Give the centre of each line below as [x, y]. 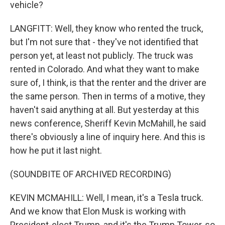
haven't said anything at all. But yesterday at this [105, 110]
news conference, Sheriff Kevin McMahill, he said [108, 123]
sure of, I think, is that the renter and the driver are [108, 83]
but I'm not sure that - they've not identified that [104, 42]
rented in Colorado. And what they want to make [105, 69]
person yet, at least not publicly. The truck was [102, 55]
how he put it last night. [56, 150]
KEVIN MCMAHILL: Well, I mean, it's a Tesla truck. [107, 198]
